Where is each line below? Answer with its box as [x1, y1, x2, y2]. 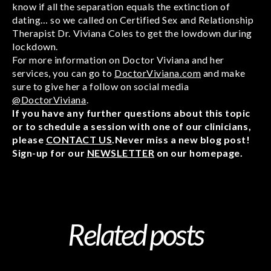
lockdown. [12, 40, 58, 52]
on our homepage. [154, 146, 243, 158]
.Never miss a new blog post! [112, 133, 250, 145]
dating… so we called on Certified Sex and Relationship [12, 13, 254, 25]
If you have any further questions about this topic [12, 106, 251, 119]
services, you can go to [12, 67, 114, 79]
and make [201, 67, 246, 79]
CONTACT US [45, 133, 113, 145]
